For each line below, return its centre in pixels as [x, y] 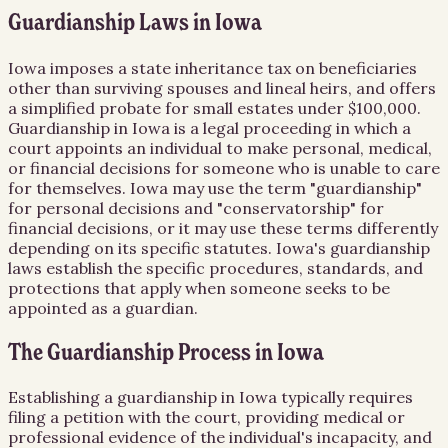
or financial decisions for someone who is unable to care [224, 167]
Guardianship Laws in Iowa [135, 22]
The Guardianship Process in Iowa [166, 352]
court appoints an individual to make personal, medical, [220, 147]
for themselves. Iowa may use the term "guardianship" [215, 187]
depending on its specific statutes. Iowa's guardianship [219, 247]
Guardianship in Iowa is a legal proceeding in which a [209, 127]
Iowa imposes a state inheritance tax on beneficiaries [212, 67]
